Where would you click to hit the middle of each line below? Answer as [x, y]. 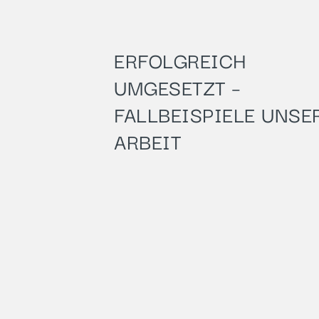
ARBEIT [147, 141]
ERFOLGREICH [181, 59]
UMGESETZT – [178, 87]
